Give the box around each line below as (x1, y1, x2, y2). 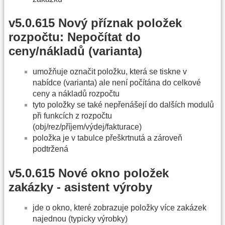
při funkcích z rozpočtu (33, 111, 112, 121)
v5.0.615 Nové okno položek (9, 166, 169, 180)
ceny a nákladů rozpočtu (33, 89, 120, 98)
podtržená (33, 145, 68, 154)
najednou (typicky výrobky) (33, 214, 128, 223)
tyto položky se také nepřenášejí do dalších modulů (33, 100, 214, 109)
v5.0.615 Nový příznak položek (9, 16, 182, 30)
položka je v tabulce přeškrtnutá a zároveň (33, 134, 182, 143)
